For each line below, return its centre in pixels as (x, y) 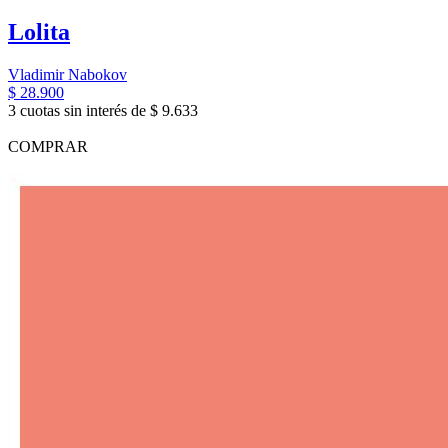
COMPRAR (48, 147)
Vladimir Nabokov (67, 75)
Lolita (39, 32)
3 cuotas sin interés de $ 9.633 (103, 111)
